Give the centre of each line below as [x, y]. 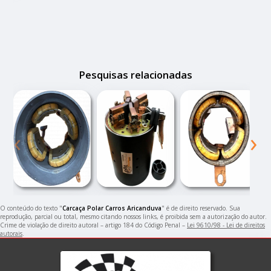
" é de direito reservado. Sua [201, 208]
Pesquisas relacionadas [135, 75]
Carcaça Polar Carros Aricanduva [112, 208]
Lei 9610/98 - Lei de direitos [226, 225]
